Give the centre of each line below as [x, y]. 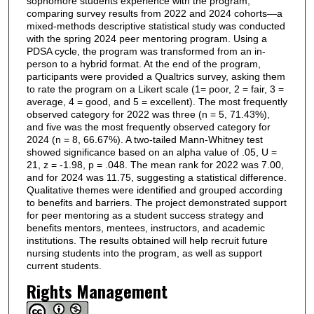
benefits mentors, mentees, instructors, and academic [145, 228]
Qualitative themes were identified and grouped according [154, 190]
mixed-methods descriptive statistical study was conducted [156, 26]
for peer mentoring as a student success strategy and [145, 216]
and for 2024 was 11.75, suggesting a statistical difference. [156, 178]
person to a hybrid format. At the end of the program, [143, 64]
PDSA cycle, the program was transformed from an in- [146, 52]
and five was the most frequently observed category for [148, 127]
